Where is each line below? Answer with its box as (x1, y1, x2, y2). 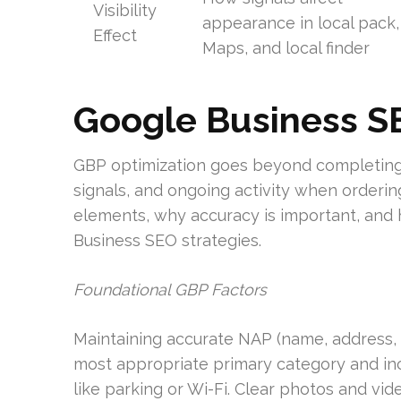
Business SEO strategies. (73, 231, 261, 250)
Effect (92, 26, 137, 45)
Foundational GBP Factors (73, 280, 267, 299)
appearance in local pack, (201, 13, 399, 32)
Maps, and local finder (201, 38, 370, 57)
